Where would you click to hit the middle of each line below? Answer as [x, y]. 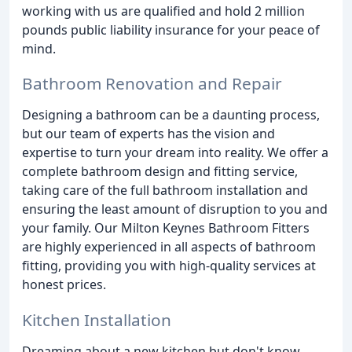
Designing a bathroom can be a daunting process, [171, 115]
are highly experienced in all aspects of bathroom [169, 247]
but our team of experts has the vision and [148, 134]
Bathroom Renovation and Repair [152, 84]
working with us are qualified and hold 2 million [163, 11]
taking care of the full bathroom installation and [165, 191]
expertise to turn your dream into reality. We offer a [175, 153]
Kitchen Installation [97, 320]
